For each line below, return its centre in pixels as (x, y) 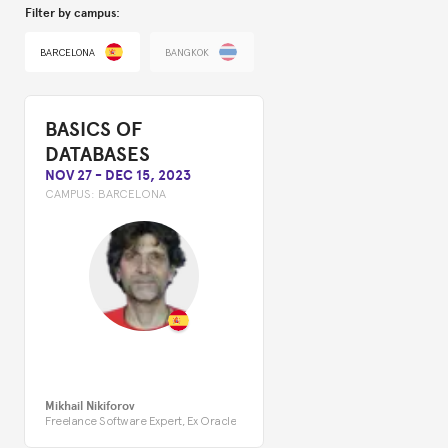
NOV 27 (68, 175)
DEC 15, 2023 (148, 175)
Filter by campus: (72, 13)
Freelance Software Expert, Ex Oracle (140, 420)
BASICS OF (93, 129)
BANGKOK (187, 52)
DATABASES (97, 154)
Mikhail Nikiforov (90, 406)
